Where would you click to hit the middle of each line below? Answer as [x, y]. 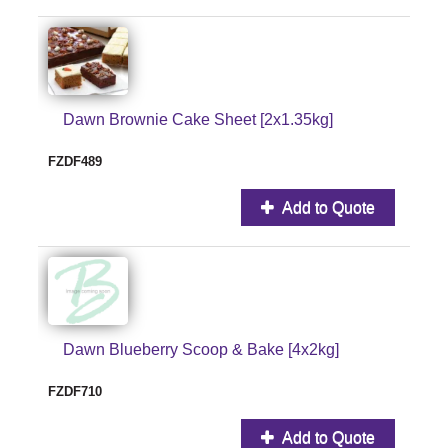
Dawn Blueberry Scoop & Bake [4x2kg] [201, 349]
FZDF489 [75, 161]
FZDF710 [75, 391]
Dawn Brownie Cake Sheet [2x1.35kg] [198, 119]
